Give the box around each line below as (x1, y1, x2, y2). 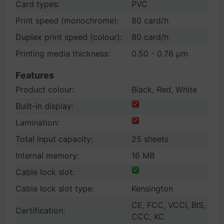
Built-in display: (15, 101, 73, 111)
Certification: (15, 205, 65, 215)
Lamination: (15, 117, 59, 127)
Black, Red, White (131, 84, 197, 94)
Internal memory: (15, 150, 79, 160)
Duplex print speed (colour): (15, 32, 122, 42)
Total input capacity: (15, 134, 93, 144)
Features (15, 70, 54, 80)
